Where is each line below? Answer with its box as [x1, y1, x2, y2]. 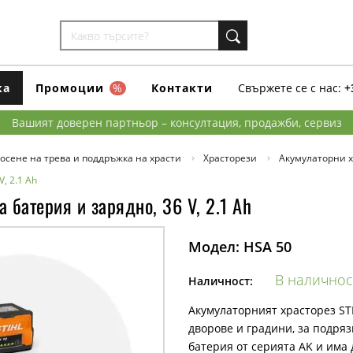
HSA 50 [243, 237, 292, 256]
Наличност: [188, 273, 253, 288]
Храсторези [203, 151, 257, 165]
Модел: [188, 237, 240, 256]
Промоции [35, 80, 110, 95]
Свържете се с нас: [238, 80, 341, 95]
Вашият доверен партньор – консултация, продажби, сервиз [11, 115, 342, 130]
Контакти [151, 80, 213, 95]
